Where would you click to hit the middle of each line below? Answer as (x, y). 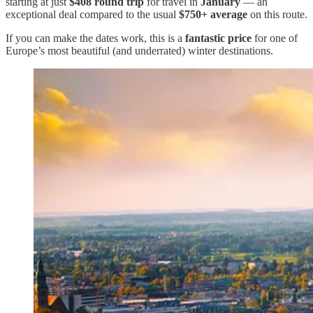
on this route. (277, 14)
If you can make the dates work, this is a (95, 38)
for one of (275, 38)
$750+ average (213, 14)
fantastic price (218, 38)
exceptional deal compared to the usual (92, 14)
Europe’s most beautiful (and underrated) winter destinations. (139, 50)
